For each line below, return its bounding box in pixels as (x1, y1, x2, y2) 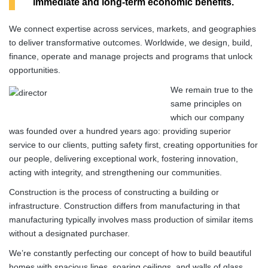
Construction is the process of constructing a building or (9, 187, 219, 197)
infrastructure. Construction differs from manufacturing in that (9, 200, 240, 211)
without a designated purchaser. (9, 228, 130, 238)
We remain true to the (170, 84, 253, 95)
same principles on (170, 98, 242, 108)
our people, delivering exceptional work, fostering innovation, (9, 153, 238, 163)
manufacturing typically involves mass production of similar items (9, 214, 253, 224)
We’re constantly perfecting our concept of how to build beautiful (9, 248, 251, 258)
